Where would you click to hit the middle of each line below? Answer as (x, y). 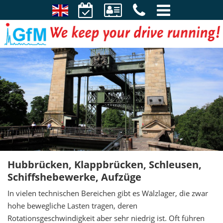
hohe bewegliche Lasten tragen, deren (72, 206)
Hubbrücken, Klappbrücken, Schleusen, (105, 165)
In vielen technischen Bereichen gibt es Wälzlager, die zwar (108, 193)
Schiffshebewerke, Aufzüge (74, 177)
